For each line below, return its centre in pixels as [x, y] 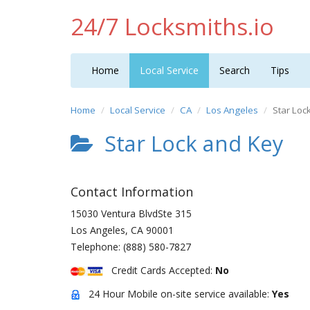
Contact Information [132, 192]
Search [235, 70]
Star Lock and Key [188, 143]
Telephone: [97, 247]
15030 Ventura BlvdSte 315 [131, 213]
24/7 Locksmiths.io [172, 26]
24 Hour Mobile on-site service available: [176, 294]
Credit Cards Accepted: [159, 270]
